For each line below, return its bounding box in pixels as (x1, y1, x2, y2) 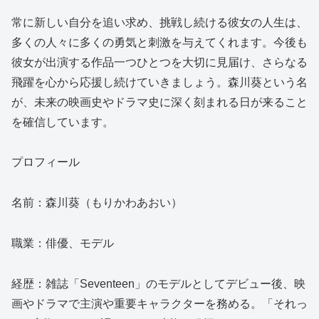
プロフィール (11, 156, 80, 169)
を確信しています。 (11, 115, 114, 128)
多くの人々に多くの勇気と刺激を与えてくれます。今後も (11, 36, 308, 48)
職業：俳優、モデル (11, 236, 114, 249)
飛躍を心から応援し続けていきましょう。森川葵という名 (11, 75, 308, 88)
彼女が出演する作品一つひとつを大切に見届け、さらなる (11, 56, 308, 68)
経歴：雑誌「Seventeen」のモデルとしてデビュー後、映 (11, 277, 305, 290)
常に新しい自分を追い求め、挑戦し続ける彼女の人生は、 (11, 16, 308, 28)
